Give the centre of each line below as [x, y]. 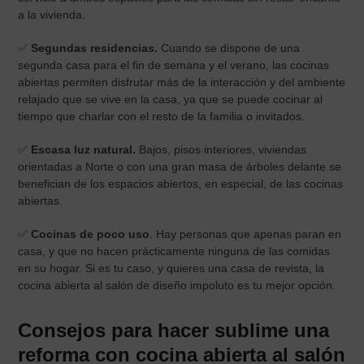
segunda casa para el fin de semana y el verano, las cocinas [174, 65]
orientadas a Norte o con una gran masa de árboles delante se [180, 166]
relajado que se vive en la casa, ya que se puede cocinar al [171, 99]
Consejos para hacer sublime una [174, 330]
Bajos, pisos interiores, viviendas [221, 149]
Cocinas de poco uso [91, 234]
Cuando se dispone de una [229, 48]
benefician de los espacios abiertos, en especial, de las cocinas [181, 183]
